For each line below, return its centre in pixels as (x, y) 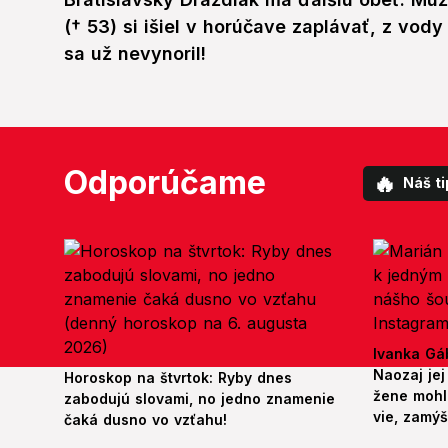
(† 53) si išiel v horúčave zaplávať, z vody (253, 27)
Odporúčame (165, 183)
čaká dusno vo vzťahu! (145, 420)
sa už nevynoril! (135, 54)
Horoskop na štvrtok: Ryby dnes (178, 378)
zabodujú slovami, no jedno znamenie (199, 399)
